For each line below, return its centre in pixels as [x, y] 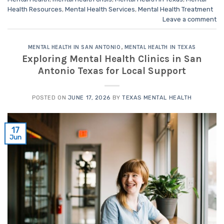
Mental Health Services [100, 9]
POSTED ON [50, 97]
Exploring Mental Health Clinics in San [112, 58]
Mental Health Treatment [175, 9]
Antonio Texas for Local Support [112, 70]
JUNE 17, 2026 [89, 97]
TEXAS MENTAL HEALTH [157, 97]
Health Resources [35, 9]
